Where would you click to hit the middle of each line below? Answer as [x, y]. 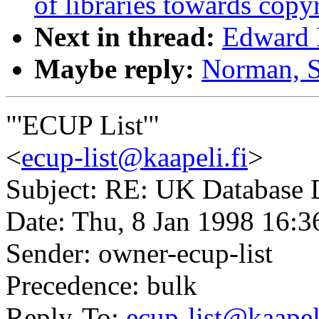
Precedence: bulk [101, 286]
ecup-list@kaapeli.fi [135, 157]
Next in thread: [125, 37]
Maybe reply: [114, 69]
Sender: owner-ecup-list [139, 253]
